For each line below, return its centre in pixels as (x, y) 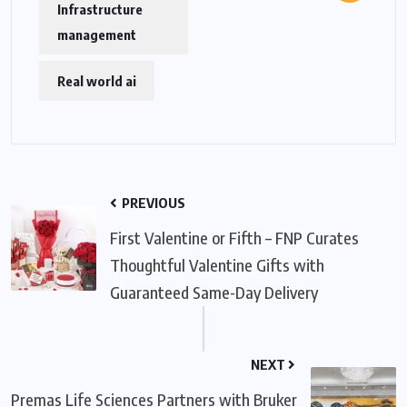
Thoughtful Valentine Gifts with (217, 265)
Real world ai (97, 81)
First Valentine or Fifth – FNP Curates (234, 238)
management (97, 35)
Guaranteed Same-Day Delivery (214, 293)
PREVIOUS (152, 203)
